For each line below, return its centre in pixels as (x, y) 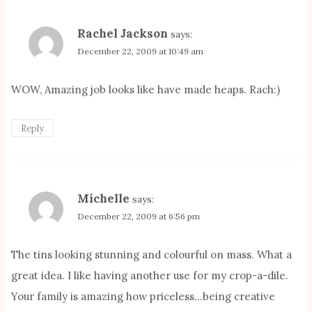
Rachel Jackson (123, 33)
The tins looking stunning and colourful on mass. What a (151, 255)
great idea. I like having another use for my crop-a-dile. (150, 276)
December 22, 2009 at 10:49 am (140, 51)
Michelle (103, 198)
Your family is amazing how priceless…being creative (143, 297)
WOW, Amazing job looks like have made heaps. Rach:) (146, 90)
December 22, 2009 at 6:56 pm (139, 216)
